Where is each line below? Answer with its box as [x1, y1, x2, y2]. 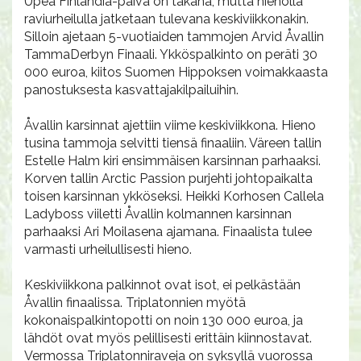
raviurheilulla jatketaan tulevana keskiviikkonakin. [24, 11, 309, 27]
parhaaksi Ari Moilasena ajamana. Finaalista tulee [24, 224, 312, 239]
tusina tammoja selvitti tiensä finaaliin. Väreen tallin [24, 135, 322, 151]
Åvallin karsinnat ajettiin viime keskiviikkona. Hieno [24, 118, 316, 133]
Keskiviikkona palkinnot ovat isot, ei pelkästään [24, 277, 301, 293]
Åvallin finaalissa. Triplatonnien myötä [24, 295, 246, 310]
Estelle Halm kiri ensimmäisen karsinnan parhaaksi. [24, 153, 321, 168]
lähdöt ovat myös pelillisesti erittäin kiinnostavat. [24, 330, 312, 346]
